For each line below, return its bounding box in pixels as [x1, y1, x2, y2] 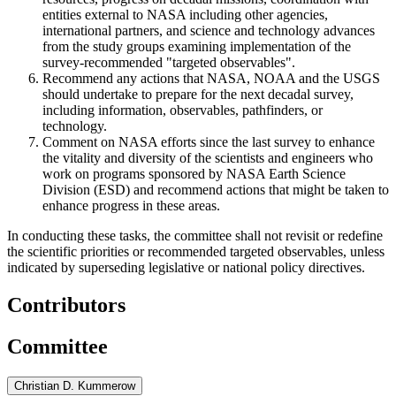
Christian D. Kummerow [14, 378, 135, 392]
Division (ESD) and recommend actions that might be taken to [42, 181, 389, 197]
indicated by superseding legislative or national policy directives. [7, 259, 365, 275]
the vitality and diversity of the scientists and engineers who [42, 149, 373, 165]
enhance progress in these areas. [42, 197, 220, 213]
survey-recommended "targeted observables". [42, 54, 295, 70]
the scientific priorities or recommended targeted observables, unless [7, 243, 385, 259]
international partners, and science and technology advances [42, 22, 375, 38]
